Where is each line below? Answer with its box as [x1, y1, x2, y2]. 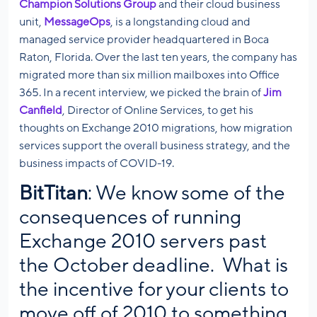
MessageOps [44, 16, 110, 29]
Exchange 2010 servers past [19, 231, 267, 253]
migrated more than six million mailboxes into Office [19, 69, 279, 82]
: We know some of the [88, 183, 285, 204]
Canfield [19, 104, 62, 117]
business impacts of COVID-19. [19, 157, 174, 171]
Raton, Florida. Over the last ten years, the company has [19, 51, 297, 64]
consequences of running [19, 207, 241, 229]
